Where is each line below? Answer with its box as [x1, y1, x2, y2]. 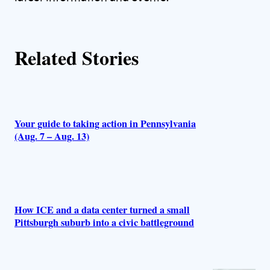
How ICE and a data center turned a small [14, 202, 190, 217]
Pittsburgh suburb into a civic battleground [14, 215, 194, 230]
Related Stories [14, 43, 139, 72]
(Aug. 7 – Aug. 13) [14, 129, 89, 144]
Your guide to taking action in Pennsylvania [14, 116, 196, 131]
